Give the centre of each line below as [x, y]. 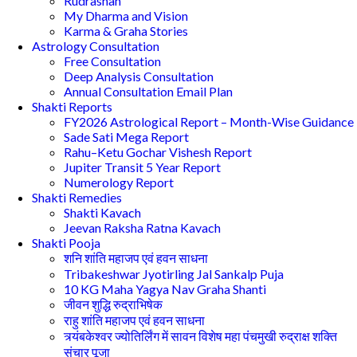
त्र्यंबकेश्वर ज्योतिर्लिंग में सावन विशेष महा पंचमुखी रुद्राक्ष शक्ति [200, 335]
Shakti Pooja [66, 242]
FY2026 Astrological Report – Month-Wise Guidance [209, 121]
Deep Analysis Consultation [139, 76]
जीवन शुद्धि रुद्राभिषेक [113, 304]
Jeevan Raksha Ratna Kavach [142, 227]
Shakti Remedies [77, 197]
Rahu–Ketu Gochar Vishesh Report [158, 151]
